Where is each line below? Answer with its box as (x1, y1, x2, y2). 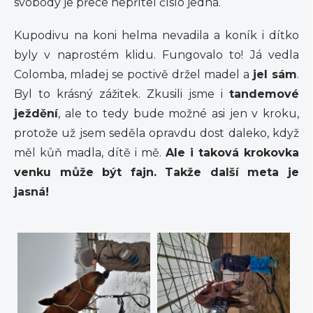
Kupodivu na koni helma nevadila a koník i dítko (14, 29, 299, 43)
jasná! (14, 185, 49, 199)
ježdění (14, 107, 58, 121)
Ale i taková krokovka (166, 146, 299, 160)
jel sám (253, 68, 297, 82)
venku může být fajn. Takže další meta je (14, 166, 299, 180)
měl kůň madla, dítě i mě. (14, 146, 166, 160)
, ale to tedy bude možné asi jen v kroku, (58, 107, 299, 121)
